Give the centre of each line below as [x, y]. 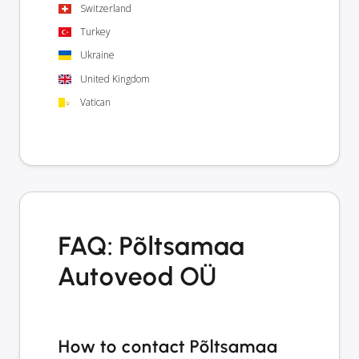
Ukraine [97, 55]
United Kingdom [115, 79]
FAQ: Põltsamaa [152, 246]
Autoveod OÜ [138, 277]
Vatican [95, 102]
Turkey [95, 32]
